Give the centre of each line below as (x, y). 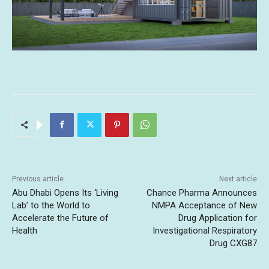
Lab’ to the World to (51, 205)
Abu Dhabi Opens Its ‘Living (65, 192)
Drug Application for (217, 218)
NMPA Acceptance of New (204, 205)
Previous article (38, 179)
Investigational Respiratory (204, 230)
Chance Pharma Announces (201, 192)
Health (25, 230)
